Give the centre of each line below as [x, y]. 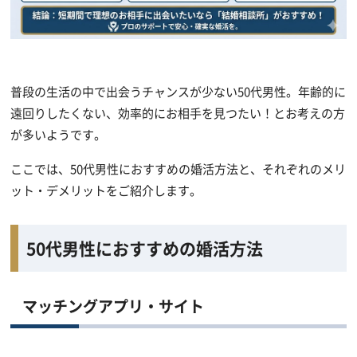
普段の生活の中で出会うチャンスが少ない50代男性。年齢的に [178, 91]
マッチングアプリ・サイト [114, 305]
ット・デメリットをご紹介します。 [106, 190]
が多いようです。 [59, 134]
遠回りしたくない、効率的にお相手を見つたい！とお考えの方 [178, 112]
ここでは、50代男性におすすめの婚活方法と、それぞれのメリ [178, 168]
